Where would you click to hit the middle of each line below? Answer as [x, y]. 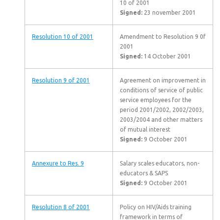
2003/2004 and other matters [161, 120]
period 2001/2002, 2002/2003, [162, 110]
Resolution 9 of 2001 [61, 80]
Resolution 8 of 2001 [61, 207]
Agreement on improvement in [163, 80]
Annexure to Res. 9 [58, 163]
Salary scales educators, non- [160, 163]
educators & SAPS [144, 173]
